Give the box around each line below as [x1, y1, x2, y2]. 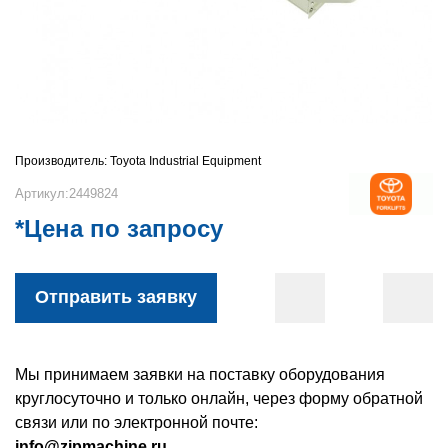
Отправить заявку [35, 287, 197, 308]
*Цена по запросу [15, 214, 223, 242]
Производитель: [15, 154, 107, 168]
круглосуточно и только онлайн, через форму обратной [15, 389, 423, 407]
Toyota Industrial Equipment [110, 154, 261, 168]
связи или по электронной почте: [15, 413, 258, 431]
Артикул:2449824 [15, 186, 118, 202]
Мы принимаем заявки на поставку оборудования [15, 365, 385, 383]
